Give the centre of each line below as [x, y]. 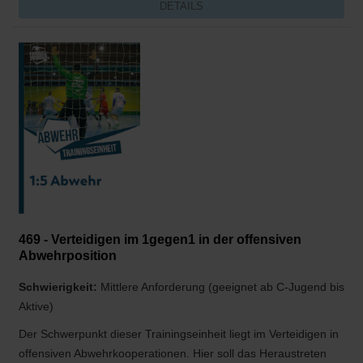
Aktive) [36, 307]
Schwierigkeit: [60, 287]
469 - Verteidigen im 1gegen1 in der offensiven [160, 240]
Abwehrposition [68, 256]
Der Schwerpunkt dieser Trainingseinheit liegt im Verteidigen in [179, 334]
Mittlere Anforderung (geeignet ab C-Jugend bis [222, 287]
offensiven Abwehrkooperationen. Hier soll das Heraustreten [173, 354]
